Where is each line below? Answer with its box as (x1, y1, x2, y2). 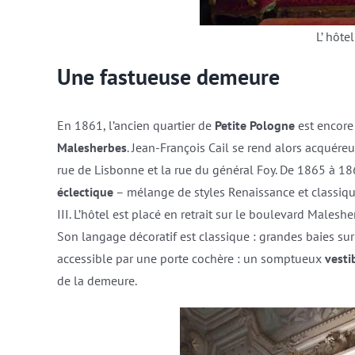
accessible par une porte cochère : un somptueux (56, 250, 325, 266)
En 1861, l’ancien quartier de (56, 116, 215, 133)
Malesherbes (56, 139, 127, 155)
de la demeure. (56, 272, 137, 288)
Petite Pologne (214, 116, 295, 133)
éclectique (56, 183, 113, 200)
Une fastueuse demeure (56, 61, 280, 91)
